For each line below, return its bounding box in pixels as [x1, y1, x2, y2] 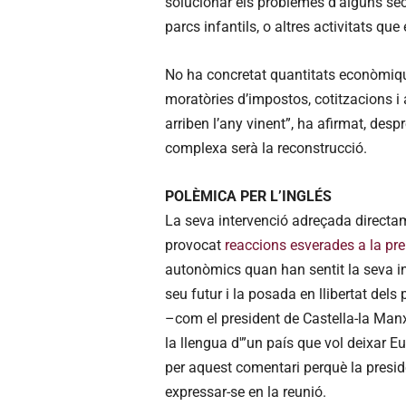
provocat [165, 236, 225, 254]
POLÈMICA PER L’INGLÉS [165, 187, 332, 205]
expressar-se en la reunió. [165, 382, 326, 401]
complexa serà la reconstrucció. [165, 139, 367, 157]
